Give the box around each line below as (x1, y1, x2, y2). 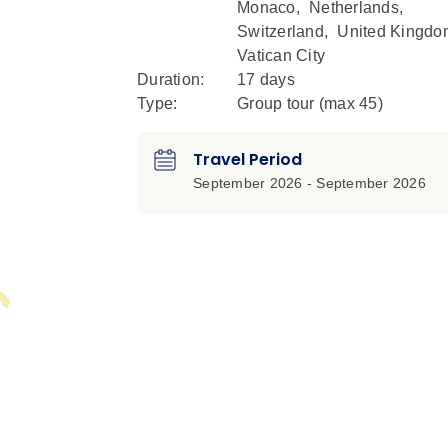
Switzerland (237, 23, 324, 41)
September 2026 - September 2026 (193, 175, 426, 192)
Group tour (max (237, 95, 359, 113)
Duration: (137, 71, 205, 89)
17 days (237, 71, 295, 89)
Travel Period (193, 148, 302, 172)
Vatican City (237, 47, 325, 65)
